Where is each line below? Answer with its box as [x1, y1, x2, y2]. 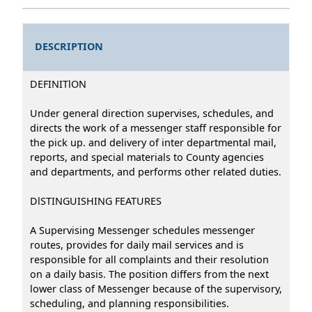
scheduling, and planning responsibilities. [30, 296, 229, 310]
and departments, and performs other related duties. [30, 164, 281, 178]
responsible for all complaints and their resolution [30, 252, 269, 266]
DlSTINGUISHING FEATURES [30, 194, 162, 208]
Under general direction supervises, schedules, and [30, 106, 274, 120]
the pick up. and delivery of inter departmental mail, [30, 135, 276, 149]
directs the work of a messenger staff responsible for [30, 120, 281, 134]
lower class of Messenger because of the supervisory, [30, 281, 282, 295]
